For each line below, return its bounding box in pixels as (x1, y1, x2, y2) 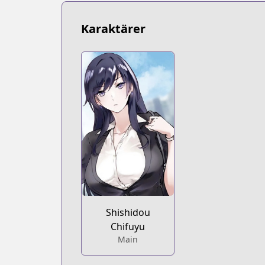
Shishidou (105, 206, 150, 219)
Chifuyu (111, 220, 146, 234)
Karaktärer (81, 21, 146, 37)
